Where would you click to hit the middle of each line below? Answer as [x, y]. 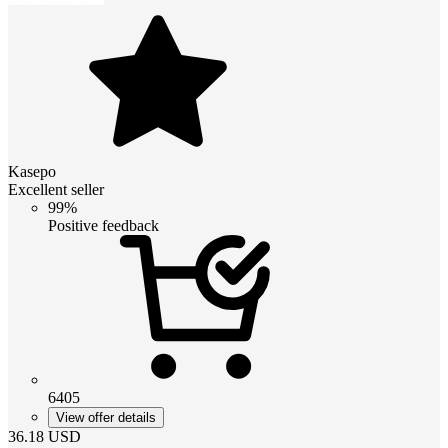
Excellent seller [56, 189]
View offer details [106, 417]
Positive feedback [103, 225]
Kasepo [32, 171]
